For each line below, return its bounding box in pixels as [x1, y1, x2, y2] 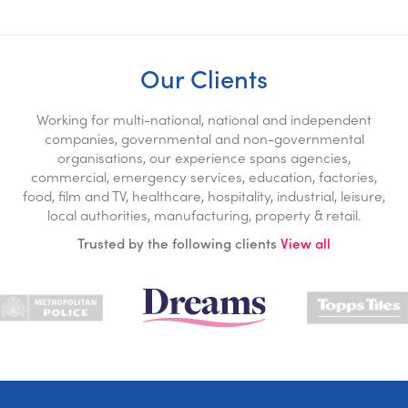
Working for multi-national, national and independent [36, 108, 372, 128]
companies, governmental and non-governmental [44, 127, 364, 148]
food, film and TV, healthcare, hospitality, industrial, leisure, [23, 185, 385, 205]
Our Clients [140, 59, 268, 95]
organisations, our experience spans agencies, [57, 147, 351, 167]
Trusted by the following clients [77, 233, 280, 253]
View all [280, 233, 331, 253]
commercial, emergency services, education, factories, [31, 166, 377, 186]
